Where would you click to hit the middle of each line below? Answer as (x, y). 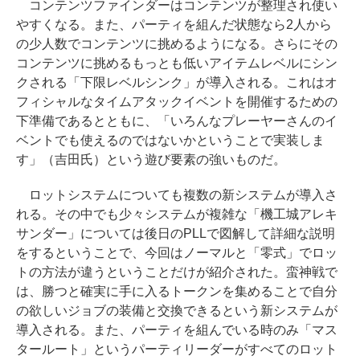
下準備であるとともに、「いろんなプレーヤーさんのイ (177, 121)
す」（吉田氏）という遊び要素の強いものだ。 (151, 159)
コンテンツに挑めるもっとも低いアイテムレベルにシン (177, 63)
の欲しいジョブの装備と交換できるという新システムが (177, 310)
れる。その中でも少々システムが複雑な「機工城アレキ (177, 214)
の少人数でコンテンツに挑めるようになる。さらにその (177, 43)
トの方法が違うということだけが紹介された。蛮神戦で (177, 272)
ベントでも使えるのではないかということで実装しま (170, 140)
